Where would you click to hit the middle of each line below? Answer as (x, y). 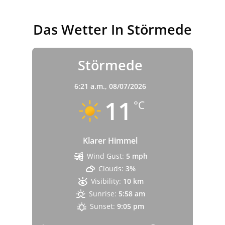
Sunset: (103, 206)
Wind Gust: (105, 156)
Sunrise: (103, 194)
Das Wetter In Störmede (113, 29)
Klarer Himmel (110, 141)
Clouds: (111, 168)
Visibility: (106, 181)
